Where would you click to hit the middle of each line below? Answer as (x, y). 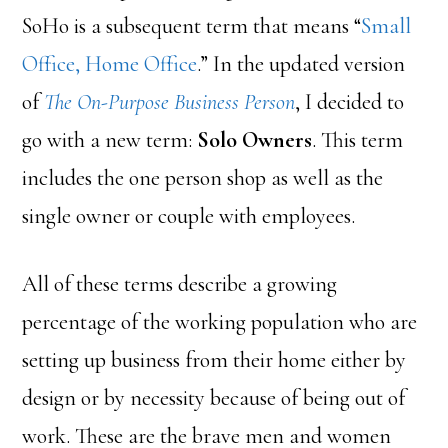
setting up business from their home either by (214, 360)
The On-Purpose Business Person (170, 102)
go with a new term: (110, 140)
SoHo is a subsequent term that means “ (192, 26)
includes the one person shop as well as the (203, 178)
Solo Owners (255, 140)
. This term (358, 140)
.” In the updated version (301, 64)
